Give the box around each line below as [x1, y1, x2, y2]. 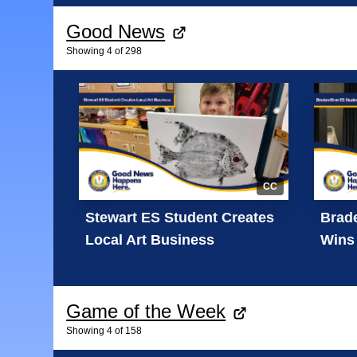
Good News [66, 20, 166, 42]
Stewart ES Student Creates [85, 210, 275, 226]
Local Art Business [85, 232, 215, 249]
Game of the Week [66, 300, 226, 323]
